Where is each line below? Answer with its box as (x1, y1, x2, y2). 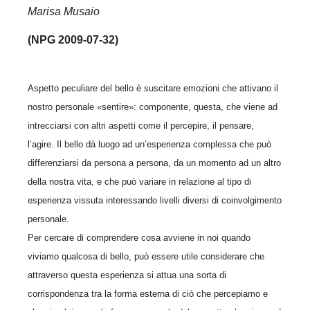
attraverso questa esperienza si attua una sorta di (28, 269, 226, 280)
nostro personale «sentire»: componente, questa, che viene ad (28, 101, 277, 112)
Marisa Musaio (28, 5, 100, 17)
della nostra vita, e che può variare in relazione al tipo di (28, 176, 251, 187)
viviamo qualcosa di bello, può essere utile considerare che (28, 250, 264, 262)
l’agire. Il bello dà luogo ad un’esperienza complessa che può (28, 138, 271, 149)
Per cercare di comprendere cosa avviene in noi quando (28, 232, 250, 243)
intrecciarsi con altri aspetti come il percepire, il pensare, (28, 120, 254, 131)
